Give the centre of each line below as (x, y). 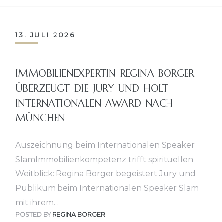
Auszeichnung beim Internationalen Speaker (105, 145)
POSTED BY (34, 215)
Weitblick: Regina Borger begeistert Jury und (106, 174)
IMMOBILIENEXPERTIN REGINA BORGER (105, 74)
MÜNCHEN (40, 118)
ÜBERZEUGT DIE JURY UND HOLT (92, 89)
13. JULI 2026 (45, 34)
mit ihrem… (37, 203)
